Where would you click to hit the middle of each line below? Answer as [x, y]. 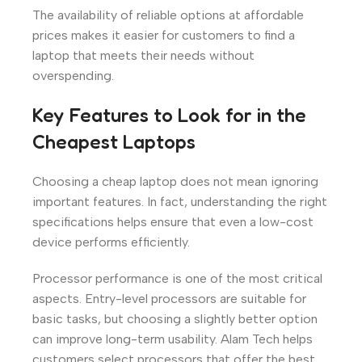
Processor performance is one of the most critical [177, 278]
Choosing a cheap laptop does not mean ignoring [175, 181]
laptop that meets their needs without [143, 55]
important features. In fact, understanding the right [180, 201]
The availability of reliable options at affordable [168, 15]
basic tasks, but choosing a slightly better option [175, 318]
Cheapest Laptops [114, 141]
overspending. [73, 75]
